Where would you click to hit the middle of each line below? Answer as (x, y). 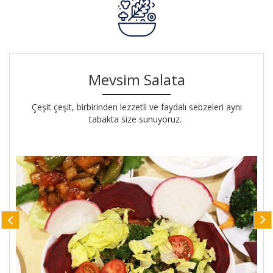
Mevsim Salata (136, 80)
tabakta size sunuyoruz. (136, 119)
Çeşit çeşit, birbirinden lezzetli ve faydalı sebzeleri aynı (136, 107)
